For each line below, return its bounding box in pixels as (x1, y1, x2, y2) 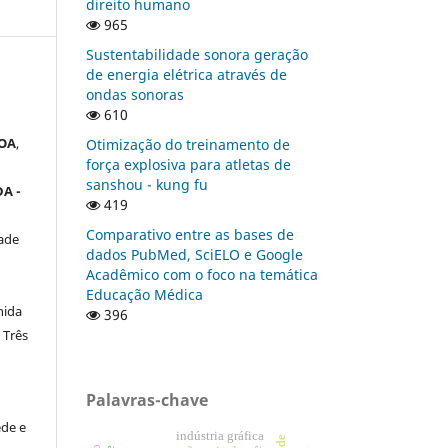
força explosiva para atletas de (86, 154, 291, 174)
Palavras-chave (86, 388, 208, 411)
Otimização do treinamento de (86, 134, 290, 154)
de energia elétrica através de (86, 64, 287, 84)
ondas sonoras (86, 84, 184, 104)
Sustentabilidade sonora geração (86, 44, 308, 64)
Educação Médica (86, 284, 203, 304)
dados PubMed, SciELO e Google (86, 244, 303, 264)
